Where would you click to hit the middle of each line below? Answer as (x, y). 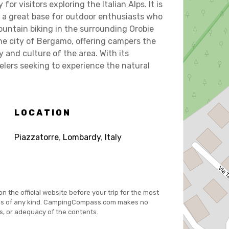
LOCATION (43, 112)
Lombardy (82, 137)
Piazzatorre (36, 137)
